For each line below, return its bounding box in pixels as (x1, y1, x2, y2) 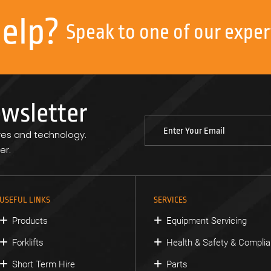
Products (12, 215, 48, 226)
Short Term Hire (12, 258, 76, 270)
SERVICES (153, 194, 187, 204)
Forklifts (12, 237, 44, 248)
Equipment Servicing (166, 215, 247, 226)
